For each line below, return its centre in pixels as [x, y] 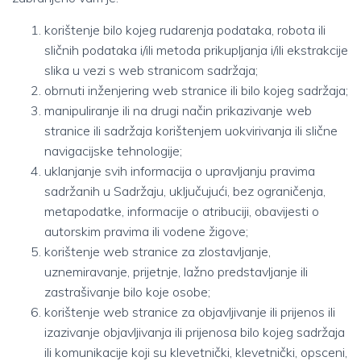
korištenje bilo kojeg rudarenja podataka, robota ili [185, 30]
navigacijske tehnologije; [113, 151]
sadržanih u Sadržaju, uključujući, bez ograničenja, [185, 191]
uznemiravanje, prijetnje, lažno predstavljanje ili [176, 272]
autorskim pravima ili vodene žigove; [146, 231]
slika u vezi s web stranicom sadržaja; [151, 70]
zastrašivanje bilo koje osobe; [127, 292]
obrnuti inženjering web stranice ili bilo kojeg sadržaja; [196, 90]
